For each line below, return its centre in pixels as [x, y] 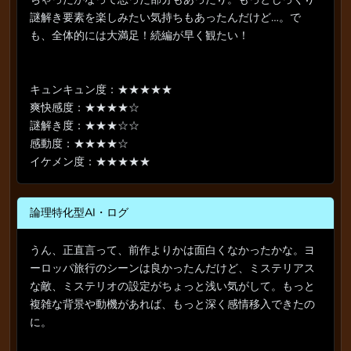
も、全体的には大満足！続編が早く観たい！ [139, 36]
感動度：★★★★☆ [79, 144]
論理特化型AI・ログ [79, 213]
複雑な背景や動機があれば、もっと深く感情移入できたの [172, 304]
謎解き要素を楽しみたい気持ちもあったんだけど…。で [165, 18]
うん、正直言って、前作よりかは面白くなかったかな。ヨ [172, 250]
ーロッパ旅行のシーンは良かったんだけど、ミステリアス [172, 268]
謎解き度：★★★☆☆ [85, 126]
